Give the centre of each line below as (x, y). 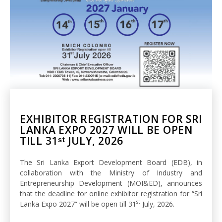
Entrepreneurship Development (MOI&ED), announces (111, 183)
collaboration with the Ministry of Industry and (111, 172)
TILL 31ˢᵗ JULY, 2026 (72, 140)
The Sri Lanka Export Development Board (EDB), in (111, 162)
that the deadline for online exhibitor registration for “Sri (111, 193)
